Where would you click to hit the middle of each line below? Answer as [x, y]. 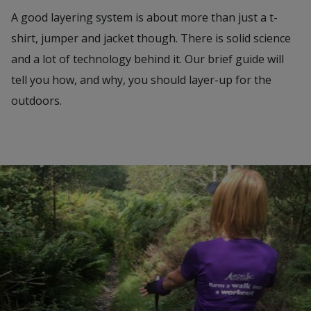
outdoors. [36, 101]
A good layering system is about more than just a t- [144, 17]
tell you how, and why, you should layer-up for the [141, 80]
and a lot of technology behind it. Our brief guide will [148, 59]
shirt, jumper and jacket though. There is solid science [151, 38]
